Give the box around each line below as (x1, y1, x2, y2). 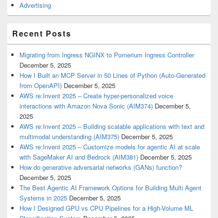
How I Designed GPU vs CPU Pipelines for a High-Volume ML (19, 203, 193, 213)
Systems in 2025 (19, 193, 67, 203)
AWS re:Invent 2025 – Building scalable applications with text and (19, 122, 204, 131)
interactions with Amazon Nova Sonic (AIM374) (19, 101, 153, 111)
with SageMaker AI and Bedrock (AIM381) (19, 152, 138, 162)
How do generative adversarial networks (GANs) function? (19, 163, 182, 172)
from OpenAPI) (19, 81, 62, 91)
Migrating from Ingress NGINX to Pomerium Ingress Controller (19, 50, 194, 60)
